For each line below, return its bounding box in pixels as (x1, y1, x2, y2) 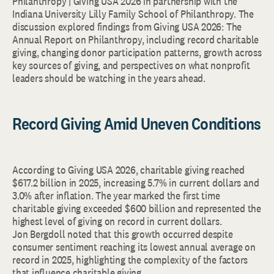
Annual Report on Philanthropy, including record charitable (12, 32, 259, 47)
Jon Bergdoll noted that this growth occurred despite (12, 227, 233, 242)
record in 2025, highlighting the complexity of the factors (12, 253, 248, 267)
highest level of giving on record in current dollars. (12, 214, 222, 229)
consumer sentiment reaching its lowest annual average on (12, 240, 256, 254)
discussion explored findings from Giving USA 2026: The (12, 20, 242, 34)
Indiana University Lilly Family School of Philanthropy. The (12, 7, 254, 21)
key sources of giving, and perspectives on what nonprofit (12, 58, 250, 73)
